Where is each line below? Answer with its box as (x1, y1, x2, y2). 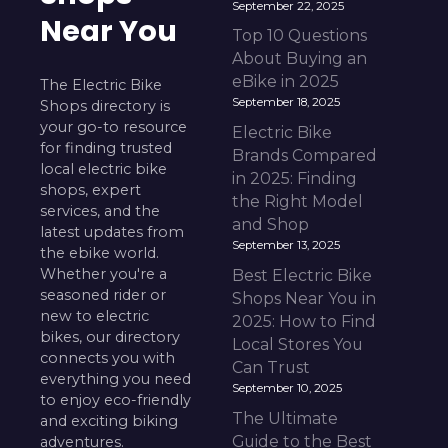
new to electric (40, 306, 150, 325)
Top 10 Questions (231, 26, 367, 46)
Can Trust (231, 357, 310, 377)
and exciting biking (40, 411, 179, 430)
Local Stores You (231, 334, 363, 354)
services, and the (40, 201, 161, 220)
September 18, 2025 (231, 95, 340, 110)
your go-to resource (40, 117, 188, 136)
